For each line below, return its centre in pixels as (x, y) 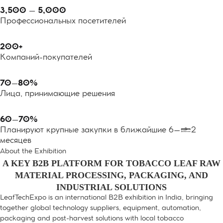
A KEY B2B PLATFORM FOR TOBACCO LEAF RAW (111, 163)
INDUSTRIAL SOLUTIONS (111, 187)
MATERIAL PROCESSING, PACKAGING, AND (111, 175)
